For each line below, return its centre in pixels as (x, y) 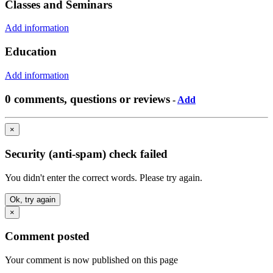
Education (31, 52)
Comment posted (47, 236)
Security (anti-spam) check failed (86, 154)
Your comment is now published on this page (91, 260)
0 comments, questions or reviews (87, 99)
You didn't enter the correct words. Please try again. (104, 177)
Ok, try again (33, 199)
